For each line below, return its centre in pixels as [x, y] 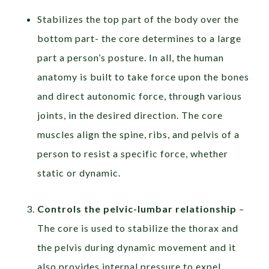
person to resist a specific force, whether [133, 154]
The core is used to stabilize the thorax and [138, 228]
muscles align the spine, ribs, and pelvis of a [139, 134]
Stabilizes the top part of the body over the [138, 19]
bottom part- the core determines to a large [140, 38]
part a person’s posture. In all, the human [131, 58]
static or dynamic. [79, 173]
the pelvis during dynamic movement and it [137, 247]
